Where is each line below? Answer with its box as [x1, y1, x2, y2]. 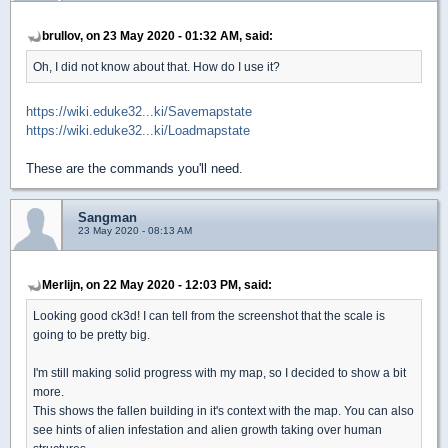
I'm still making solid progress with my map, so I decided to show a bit [33, 365, 406, 379]
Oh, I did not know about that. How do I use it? [33, 59, 280, 73]
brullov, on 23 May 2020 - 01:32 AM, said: [42, 28, 273, 42]
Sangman [78, 209, 137, 225]
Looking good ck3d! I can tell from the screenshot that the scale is [33, 308, 385, 322]
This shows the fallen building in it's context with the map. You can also [33, 403, 414, 417]
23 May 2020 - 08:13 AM [78, 224, 192, 236]
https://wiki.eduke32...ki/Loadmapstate [26, 122, 250, 138]
